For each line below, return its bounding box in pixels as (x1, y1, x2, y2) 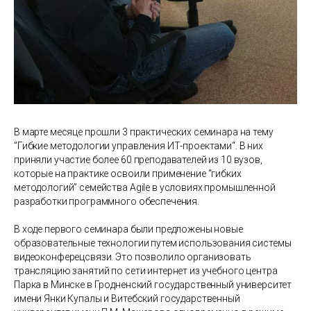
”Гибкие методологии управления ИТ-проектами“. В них (14, 140, 263, 151)
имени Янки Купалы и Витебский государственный (14, 292, 240, 304)
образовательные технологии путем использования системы (14, 237, 292, 249)
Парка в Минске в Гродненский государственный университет (14, 278, 292, 290)
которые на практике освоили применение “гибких (14, 167, 242, 179)
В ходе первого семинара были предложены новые (14, 223, 243, 235)
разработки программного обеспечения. (14, 195, 199, 207)
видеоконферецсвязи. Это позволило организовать (14, 251, 251, 262)
